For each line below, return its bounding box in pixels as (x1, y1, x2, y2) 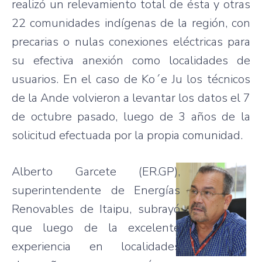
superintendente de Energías (12, 182, 180, 198)
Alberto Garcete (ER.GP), (12, 163, 180, 180)
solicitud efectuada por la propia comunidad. (12, 127, 243, 143)
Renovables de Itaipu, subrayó (12, 201, 180, 217)
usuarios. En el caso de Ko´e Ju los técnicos (12, 71, 250, 87)
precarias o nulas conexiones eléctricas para (12, 33, 250, 50)
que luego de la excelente (12, 219, 180, 236)
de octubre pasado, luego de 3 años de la (12, 108, 250, 125)
